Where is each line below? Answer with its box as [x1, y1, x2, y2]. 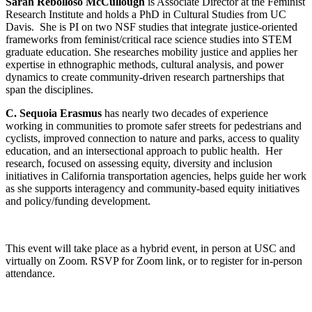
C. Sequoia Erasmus [6, 107, 102, 120]
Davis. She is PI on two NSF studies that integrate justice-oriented [6, 21, 297, 33]
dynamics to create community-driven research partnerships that [6, 71, 284, 84]
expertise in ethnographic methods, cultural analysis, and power [6, 58, 283, 71]
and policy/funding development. [6, 195, 150, 208]
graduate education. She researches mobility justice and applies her [6, 46, 297, 58]
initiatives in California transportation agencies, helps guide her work [6, 170, 306, 182]
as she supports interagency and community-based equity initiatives [6, 182, 299, 195]
